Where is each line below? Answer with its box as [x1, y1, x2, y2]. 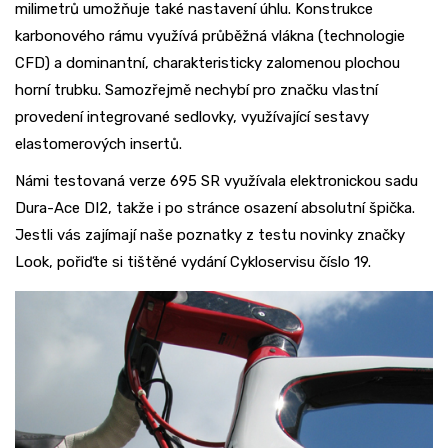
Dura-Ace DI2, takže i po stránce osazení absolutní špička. [15, 199, 415, 218]
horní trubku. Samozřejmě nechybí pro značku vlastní [15, 81, 378, 100]
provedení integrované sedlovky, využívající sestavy [15, 108, 369, 127]
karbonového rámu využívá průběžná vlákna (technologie [15, 27, 405, 46]
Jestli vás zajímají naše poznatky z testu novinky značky [15, 226, 405, 245]
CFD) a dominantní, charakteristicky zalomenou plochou [15, 54, 400, 73]
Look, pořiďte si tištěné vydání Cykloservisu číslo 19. [15, 253, 371, 272]
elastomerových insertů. [15, 135, 182, 154]
